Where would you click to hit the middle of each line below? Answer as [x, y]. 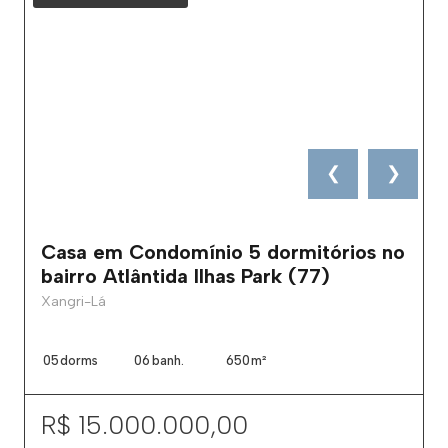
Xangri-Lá [73, 301]
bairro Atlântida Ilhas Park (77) [185, 275]
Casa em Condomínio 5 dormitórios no [223, 251]
